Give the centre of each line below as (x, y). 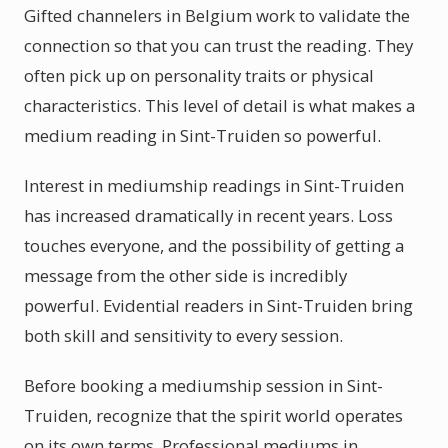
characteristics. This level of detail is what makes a (219, 105)
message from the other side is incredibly (185, 275)
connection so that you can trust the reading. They (218, 45)
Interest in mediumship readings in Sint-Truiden (214, 185)
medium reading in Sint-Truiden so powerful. (202, 135)
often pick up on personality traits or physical (199, 75)
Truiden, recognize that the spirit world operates (213, 415)
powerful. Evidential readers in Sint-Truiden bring (218, 305)
